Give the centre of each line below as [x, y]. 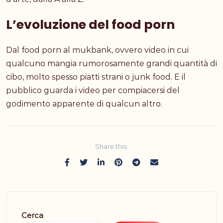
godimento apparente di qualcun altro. [84, 104]
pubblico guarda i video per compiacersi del [93, 91]
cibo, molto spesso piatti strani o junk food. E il [96, 77]
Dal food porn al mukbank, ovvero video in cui [97, 50]
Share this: [111, 147]
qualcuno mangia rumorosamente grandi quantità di [111, 64]
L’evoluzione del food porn [90, 25]
